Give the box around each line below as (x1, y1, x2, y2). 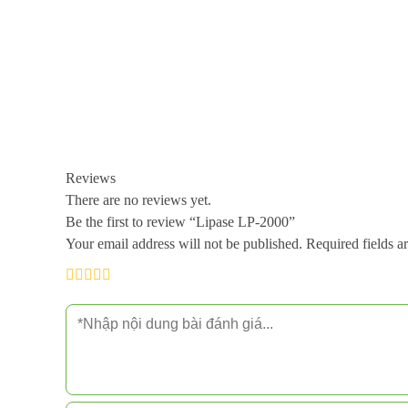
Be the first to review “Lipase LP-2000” (66, 213, 295, 229)
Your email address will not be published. (66, 235, 302, 251)
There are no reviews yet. (66, 191, 211, 208)
